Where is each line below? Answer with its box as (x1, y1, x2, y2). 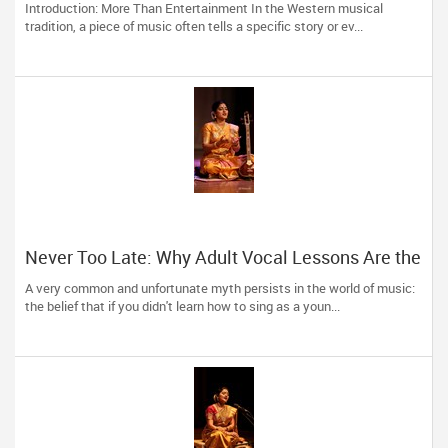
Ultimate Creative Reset (25, 265, 217, 289)
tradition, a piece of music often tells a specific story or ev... (25, 17, 363, 35)
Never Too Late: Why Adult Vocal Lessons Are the (25, 245, 421, 269)
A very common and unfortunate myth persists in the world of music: (25, 279, 415, 297)
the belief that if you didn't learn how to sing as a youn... (25, 297, 340, 315)
